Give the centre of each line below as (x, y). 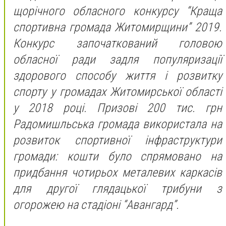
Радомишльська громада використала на (118, 124)
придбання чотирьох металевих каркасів (118, 172)
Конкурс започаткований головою (118, 43)
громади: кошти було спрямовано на (118, 156)
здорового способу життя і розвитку (118, 75)
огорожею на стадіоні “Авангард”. (96, 205)
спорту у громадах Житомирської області (118, 92)
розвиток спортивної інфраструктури (118, 140)
